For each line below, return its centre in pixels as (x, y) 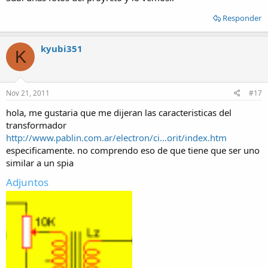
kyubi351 (62, 48)
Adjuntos (27, 182)
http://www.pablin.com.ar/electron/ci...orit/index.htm (116, 137)
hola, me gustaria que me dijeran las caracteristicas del (119, 112)
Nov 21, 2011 (28, 93)
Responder (242, 18)
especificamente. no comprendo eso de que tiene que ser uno (133, 150)
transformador (36, 125)
